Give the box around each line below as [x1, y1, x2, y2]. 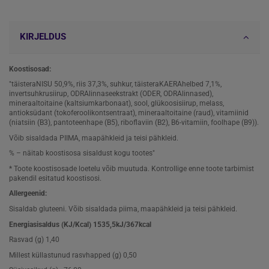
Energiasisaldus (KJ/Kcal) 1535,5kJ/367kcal [9, 220, 151, 229]
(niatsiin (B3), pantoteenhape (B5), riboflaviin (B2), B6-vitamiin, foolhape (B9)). [9, 118, 259, 127]
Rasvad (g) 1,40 [9, 235, 59, 244]
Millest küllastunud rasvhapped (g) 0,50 [9, 250, 137, 259]
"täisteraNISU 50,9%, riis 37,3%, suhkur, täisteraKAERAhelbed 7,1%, [9, 80, 222, 89]
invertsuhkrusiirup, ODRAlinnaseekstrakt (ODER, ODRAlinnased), [9, 89, 213, 98]
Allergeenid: [9, 189, 47, 198]
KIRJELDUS [20, 31, 66, 42]
